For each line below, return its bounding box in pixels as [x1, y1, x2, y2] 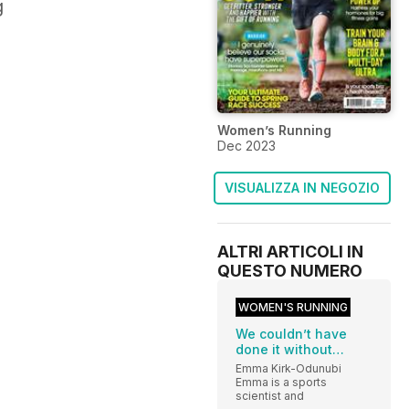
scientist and [236, 388, 304, 403]
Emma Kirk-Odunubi [236, 361, 341, 375]
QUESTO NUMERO [217, 260, 362, 280]
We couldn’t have [236, 325, 347, 341]
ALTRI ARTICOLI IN [217, 241, 363, 261]
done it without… [236, 341, 344, 357]
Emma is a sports [236, 374, 327, 389]
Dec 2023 [217, 137, 276, 153]
